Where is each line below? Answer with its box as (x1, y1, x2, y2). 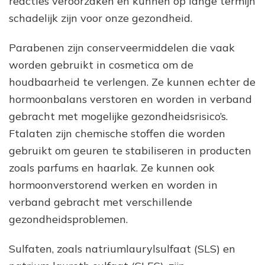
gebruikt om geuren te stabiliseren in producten (9, 143, 251, 157)
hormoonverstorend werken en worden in (9, 177, 218, 192)
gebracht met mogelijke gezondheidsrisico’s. (9, 109, 228, 123)
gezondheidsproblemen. (9, 212, 128, 226)
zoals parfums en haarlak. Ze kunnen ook (9, 160, 215, 174)
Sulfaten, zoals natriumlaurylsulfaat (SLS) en (9, 241, 235, 256)
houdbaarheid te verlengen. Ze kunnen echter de (9, 75, 256, 89)
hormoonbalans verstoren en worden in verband (9, 92, 252, 106)
